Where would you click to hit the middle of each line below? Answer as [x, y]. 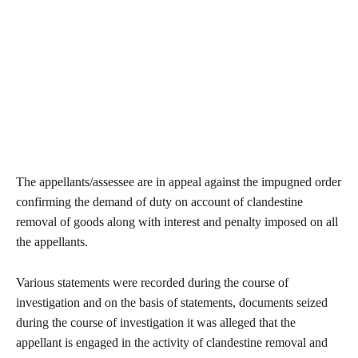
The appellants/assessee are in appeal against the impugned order [179, 182]
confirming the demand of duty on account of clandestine [159, 202]
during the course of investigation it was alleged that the [156, 323]
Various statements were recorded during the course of [152, 283]
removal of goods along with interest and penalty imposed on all [177, 222]
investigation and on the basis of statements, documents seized [172, 303]
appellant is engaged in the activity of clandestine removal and [172, 343]
